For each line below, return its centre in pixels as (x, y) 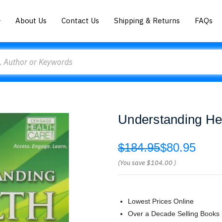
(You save (132, 163)
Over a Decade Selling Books (174, 214)
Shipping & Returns (147, 20)
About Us (31, 20)
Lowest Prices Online (161, 201)
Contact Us (81, 20)
